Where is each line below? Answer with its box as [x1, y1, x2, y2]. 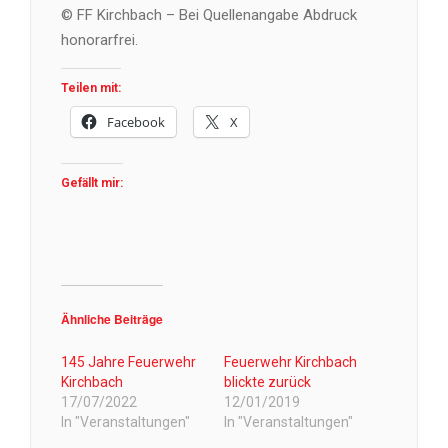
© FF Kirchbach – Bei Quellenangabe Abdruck [61, 6, 357, 25]
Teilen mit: [61, 81, 121, 96]
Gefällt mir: [61, 176, 123, 191]
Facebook [107, 113, 165, 132]
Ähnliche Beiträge [61, 310, 163, 329]
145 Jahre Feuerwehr [61, 354, 196, 371]
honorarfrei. [61, 31, 138, 50]
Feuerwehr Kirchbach [224, 354, 357, 371]
